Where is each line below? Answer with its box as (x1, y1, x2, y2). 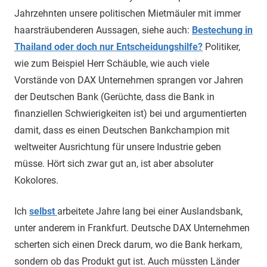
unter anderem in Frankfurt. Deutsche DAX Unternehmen (14, 222, 250, 234)
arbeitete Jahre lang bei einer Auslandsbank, (57, 206, 243, 217)
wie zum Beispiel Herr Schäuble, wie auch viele (14, 58, 209, 69)
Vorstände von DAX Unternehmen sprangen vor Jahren (14, 74, 243, 86)
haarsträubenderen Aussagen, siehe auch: (14, 24, 192, 36)
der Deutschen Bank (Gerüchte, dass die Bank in (14, 91, 215, 103)
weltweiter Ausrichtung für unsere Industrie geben (14, 141, 221, 153)
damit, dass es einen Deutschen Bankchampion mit (14, 125, 229, 136)
